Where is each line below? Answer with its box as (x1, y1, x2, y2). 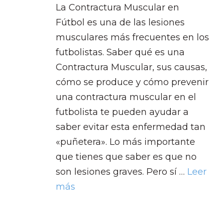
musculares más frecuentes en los (56, 31, 209, 43)
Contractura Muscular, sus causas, (56, 61, 207, 73)
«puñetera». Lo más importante (56, 136, 195, 147)
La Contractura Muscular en (56, 1, 179, 13)
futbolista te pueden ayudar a (56, 106, 189, 117)
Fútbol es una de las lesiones (56, 16, 185, 28)
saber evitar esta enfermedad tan (56, 121, 206, 132)
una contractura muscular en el (56, 91, 196, 103)
